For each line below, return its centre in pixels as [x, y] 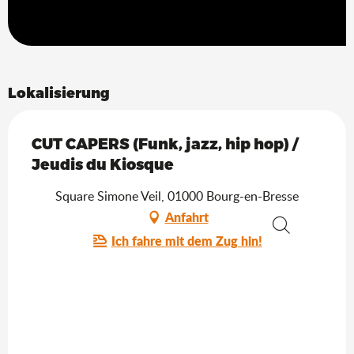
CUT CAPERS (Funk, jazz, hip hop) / [165, 144]
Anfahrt [186, 217]
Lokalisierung [59, 92]
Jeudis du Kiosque [103, 164]
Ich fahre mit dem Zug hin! [186, 241]
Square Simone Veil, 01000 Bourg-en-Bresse [177, 196]
